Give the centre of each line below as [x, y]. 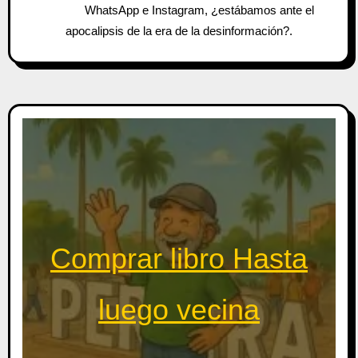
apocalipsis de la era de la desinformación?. [179, 30]
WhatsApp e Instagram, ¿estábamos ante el [199, 10]
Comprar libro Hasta [179, 259]
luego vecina [179, 310]
